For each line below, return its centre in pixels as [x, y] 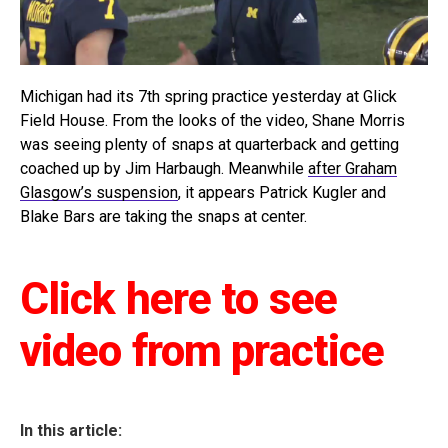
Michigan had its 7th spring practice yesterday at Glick [208, 97]
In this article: [71, 431]
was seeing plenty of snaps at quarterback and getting [209, 145]
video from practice [202, 351]
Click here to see [179, 299]
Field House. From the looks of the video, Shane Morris [212, 121]
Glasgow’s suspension [99, 193]
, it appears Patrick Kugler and [282, 193]
